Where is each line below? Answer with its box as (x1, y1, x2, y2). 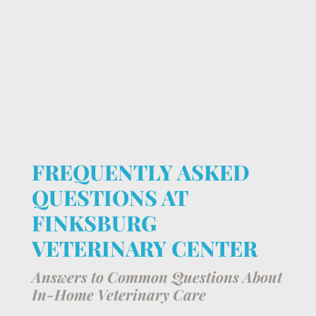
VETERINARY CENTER (31, 234, 257, 263)
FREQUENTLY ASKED (31, 158, 250, 187)
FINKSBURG (31, 209, 157, 238)
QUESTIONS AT (31, 183, 188, 212)
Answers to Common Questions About (31, 267, 282, 287)
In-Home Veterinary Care (31, 284, 206, 305)
